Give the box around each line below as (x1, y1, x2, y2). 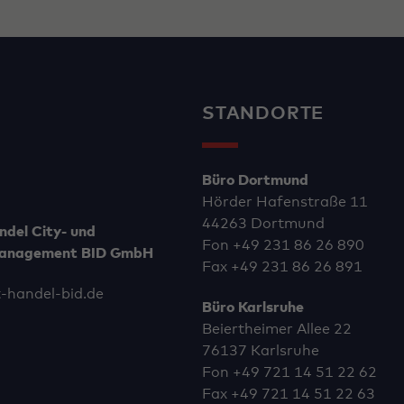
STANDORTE (202, 105, 325, 124)
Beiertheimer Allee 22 (202, 321, 352, 336)
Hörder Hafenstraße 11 (202, 195, 368, 210)
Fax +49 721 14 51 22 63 (202, 386, 375, 401)
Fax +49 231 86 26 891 (202, 260, 363, 275)
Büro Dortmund (202, 173, 308, 188)
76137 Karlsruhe (202, 343, 319, 358)
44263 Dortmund (202, 216, 325, 232)
